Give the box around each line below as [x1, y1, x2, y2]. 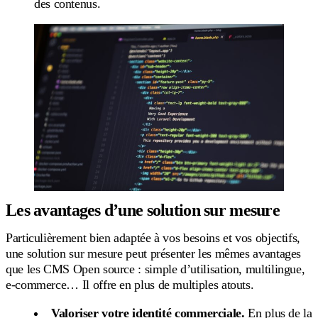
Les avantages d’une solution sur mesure [6, 200, 280, 219]
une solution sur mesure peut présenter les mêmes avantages [6, 246, 302, 261]
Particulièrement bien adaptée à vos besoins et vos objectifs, [6, 230, 301, 245]
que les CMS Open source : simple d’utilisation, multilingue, [6, 261, 305, 276]
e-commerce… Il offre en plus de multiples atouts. [6, 277, 254, 292]
